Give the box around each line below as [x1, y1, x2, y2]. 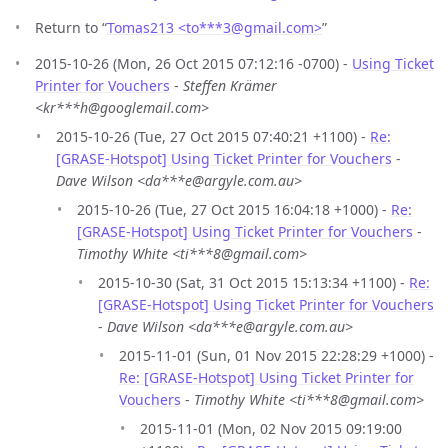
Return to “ [35, 17, 107, 37]
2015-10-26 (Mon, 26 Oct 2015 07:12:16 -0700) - [35, 53, 352, 73]
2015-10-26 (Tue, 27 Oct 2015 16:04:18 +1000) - [77, 199, 391, 219]
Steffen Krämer [183, 75, 277, 95]
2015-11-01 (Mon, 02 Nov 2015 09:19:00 [140, 418, 402, 438]
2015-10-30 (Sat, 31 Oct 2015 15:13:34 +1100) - [98, 272, 409, 292]
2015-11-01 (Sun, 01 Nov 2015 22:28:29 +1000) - [119, 345, 434, 365]
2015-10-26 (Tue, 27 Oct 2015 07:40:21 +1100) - [56, 126, 370, 146]
